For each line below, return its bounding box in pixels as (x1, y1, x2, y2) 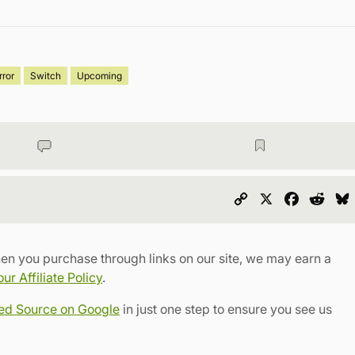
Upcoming (77, 69, 123, 82)
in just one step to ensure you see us (120, 300, 333, 317)
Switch (30, 69, 62, 82)
